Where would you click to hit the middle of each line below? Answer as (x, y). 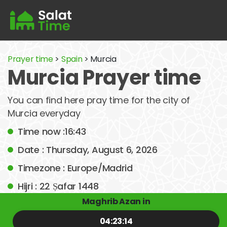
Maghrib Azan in (116, 201)
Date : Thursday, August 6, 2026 (88, 150)
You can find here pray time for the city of (99, 100)
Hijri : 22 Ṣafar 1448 (58, 186)
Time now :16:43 (52, 131)
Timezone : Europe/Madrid (75, 168)
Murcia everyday (44, 113)
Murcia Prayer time (104, 78)
